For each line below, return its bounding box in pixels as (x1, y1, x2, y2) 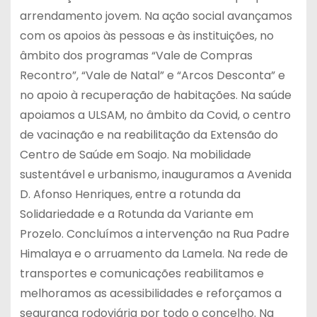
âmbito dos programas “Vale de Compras (19, 47, 253, 64)
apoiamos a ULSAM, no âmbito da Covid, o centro (19, 107, 291, 124)
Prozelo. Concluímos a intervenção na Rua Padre (19, 226, 289, 243)
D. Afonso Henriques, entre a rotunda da (19, 186, 241, 203)
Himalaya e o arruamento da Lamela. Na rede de (19, 246, 288, 263)
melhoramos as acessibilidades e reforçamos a (19, 285, 282, 302)
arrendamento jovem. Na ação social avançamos (19, 8, 292, 25)
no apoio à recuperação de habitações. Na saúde (19, 87, 292, 104)
